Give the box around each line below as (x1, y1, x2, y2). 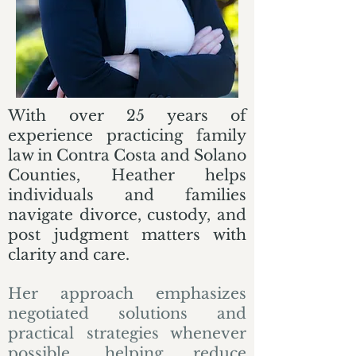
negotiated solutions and (8, 304, 246, 323)
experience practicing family (8, 126, 246, 145)
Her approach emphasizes (8, 284, 246, 303)
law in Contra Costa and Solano (8, 146, 246, 164)
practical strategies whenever (8, 324, 246, 342)
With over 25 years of (8, 106, 246, 125)
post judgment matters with (8, 226, 246, 244)
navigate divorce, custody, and (8, 206, 246, 224)
